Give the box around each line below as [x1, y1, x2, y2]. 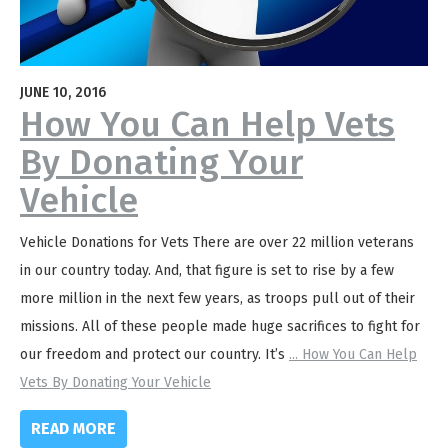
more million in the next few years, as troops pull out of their [20, 290, 415, 308]
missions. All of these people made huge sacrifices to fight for [20, 318, 420, 336]
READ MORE [31, 419, 117, 439]
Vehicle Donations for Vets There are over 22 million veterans [20, 234, 414, 252]
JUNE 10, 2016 [20, 84, 106, 102]
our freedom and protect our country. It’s [20, 346, 289, 364]
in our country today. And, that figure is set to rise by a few [20, 262, 394, 280]
